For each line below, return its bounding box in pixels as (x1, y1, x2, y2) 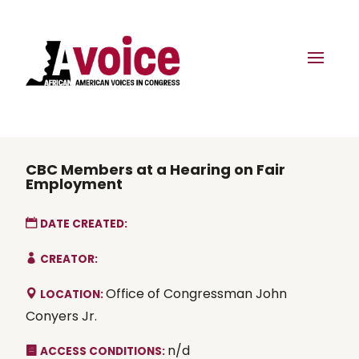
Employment (26, 173, 123, 194)
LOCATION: (40, 286, 106, 302)
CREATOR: (40, 251, 98, 267)
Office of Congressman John (106, 284, 287, 303)
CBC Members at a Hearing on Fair (26, 159, 285, 179)
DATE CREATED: (40, 216, 127, 232)
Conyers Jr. (26, 306, 97, 325)
